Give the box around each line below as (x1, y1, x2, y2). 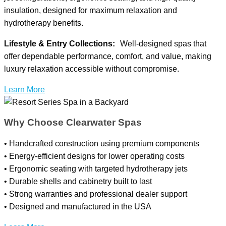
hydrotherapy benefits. (4, 18, 83, 27)
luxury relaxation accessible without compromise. (4, 64, 179, 73)
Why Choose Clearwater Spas (4, 117, 142, 128)
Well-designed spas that (115, 39, 206, 48)
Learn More (4, 85, 45, 94)
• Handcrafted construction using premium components (4, 139, 199, 148)
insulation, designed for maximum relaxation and (4, 6, 177, 15)
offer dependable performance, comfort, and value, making (4, 51, 211, 61)
